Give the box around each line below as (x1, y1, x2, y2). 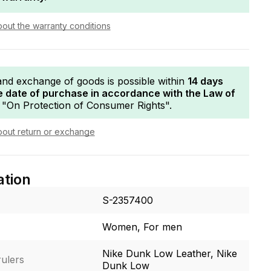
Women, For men (102, 220, 182, 233)
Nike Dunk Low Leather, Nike (102, 247, 237, 260)
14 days (187, 74, 223, 87)
